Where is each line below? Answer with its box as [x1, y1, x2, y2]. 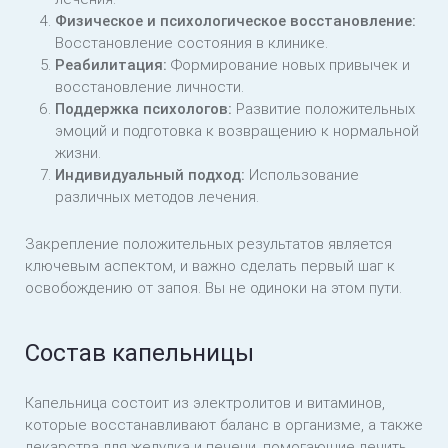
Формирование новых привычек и [167, 56, 410, 75]
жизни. [55, 144, 101, 163]
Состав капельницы [25, 339, 254, 368]
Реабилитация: [55, 56, 167, 75]
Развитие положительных [232, 100, 415, 119]
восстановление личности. [55, 78, 244, 97]
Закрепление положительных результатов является [25, 235, 392, 254]
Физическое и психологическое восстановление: [55, 12, 416, 31]
